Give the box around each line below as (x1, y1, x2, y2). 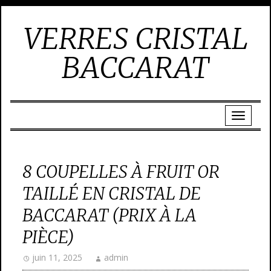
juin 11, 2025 (32, 252, 82, 263)
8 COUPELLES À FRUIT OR (22, 161, 220, 183)
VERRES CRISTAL (23, 21, 248, 57)
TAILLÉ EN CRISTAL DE (22, 183, 201, 204)
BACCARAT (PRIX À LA (22, 204, 197, 226)
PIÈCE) (22, 226, 74, 248)
